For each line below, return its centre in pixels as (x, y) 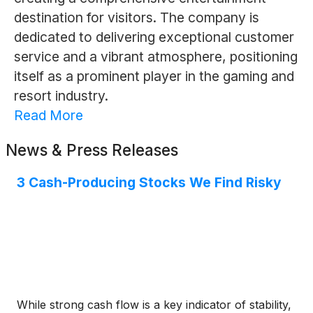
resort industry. (61, 96)
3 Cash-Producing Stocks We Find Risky (149, 183)
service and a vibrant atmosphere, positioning (155, 57)
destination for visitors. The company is (136, 18)
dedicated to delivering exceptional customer (154, 37)
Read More (48, 116)
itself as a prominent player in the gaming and (154, 77)
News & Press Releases (92, 150)
